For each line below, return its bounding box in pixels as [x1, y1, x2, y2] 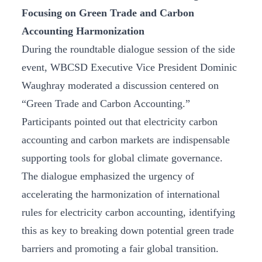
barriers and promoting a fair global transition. [22, 242, 219, 254]
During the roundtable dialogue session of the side [22, 43, 235, 55]
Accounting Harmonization [22, 25, 144, 37]
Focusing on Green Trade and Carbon [22, 6, 194, 19]
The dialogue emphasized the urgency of [22, 170, 194, 182]
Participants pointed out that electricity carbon [22, 115, 218, 127]
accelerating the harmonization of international [22, 188, 220, 200]
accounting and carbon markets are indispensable [22, 133, 230, 146]
